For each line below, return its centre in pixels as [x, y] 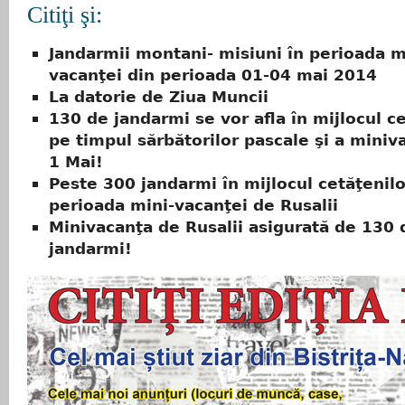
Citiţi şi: [65, 15]
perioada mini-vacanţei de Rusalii [193, 205]
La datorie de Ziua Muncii [159, 96]
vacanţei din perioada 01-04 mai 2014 [213, 75]
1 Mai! [76, 161]
